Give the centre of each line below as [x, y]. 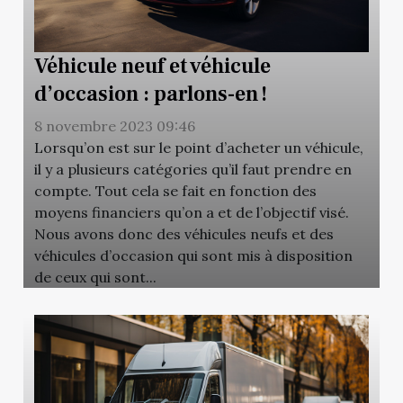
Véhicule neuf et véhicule [152, 67]
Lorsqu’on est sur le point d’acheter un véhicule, [199, 148]
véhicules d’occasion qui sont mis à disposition [193, 256]
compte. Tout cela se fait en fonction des [175, 191]
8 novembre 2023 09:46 [115, 126]
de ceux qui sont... [95, 278]
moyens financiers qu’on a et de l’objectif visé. [192, 213]
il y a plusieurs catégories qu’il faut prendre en [193, 170]
